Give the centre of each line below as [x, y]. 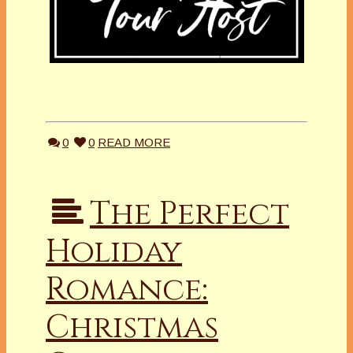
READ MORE [134, 143]
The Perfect [190, 215]
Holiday [114, 253]
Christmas [132, 328]
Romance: [127, 290]
